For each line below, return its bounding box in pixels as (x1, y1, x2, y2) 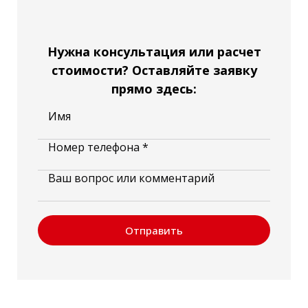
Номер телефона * (48, 140, 148, 155)
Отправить (125, 223, 183, 238)
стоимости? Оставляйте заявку (51, 62, 257, 79)
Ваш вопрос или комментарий (48, 170, 214, 186)
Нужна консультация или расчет (47, 43, 261, 60)
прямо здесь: (111, 80, 197, 98)
